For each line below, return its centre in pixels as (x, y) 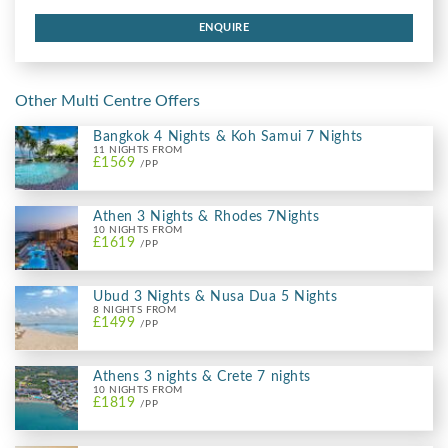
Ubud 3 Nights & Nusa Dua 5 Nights (215, 296)
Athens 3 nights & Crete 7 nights (202, 376)
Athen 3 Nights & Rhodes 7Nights (206, 216)
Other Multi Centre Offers (107, 100)
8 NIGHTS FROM (135, 309)
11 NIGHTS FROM (138, 149)
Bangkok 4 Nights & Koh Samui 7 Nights (228, 136)
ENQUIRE (224, 27)
